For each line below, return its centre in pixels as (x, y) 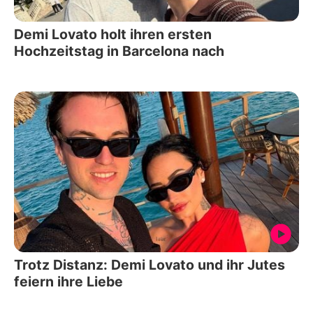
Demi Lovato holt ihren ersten (113, 35)
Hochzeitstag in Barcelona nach (119, 51)
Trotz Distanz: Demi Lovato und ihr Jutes (150, 264)
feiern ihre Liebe (68, 281)
